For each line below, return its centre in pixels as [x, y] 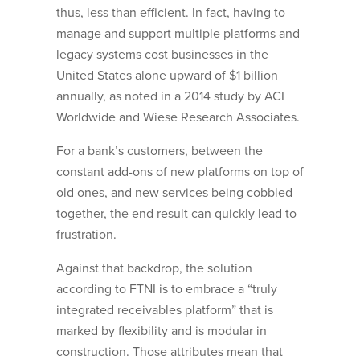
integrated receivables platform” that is [165, 311]
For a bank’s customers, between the [160, 151]
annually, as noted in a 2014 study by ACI [170, 97]
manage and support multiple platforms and [178, 34]
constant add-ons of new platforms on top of [180, 172]
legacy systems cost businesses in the [162, 55]
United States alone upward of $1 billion [167, 76]
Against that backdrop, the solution [154, 269]
